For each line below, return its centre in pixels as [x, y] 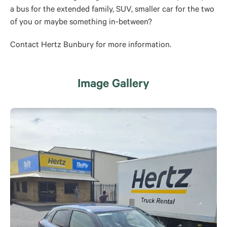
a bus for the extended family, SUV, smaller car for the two [112, 10]
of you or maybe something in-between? [81, 23]
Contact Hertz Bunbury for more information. [91, 46]
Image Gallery [113, 85]
